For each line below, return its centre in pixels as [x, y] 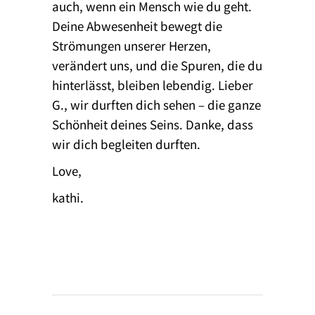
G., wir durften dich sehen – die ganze [156, 104]
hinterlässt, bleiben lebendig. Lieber [153, 84]
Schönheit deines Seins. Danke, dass [153, 124]
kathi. [68, 197]
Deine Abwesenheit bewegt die [137, 25]
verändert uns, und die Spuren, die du [157, 65]
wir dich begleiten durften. [126, 143]
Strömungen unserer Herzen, [131, 45]
